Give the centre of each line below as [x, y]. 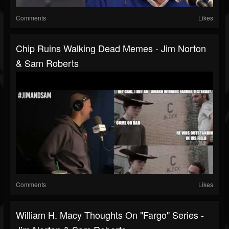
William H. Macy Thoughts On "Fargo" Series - [110, 215]
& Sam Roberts [47, 63]
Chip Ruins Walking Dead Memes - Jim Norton [111, 48]
